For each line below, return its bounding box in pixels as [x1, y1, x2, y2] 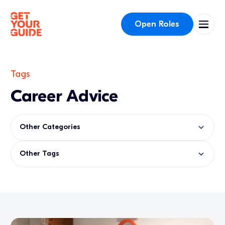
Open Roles [135, 19, 180, 29]
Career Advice [11, 86, 119, 106]
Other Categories [20, 123, 81, 132]
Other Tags [20, 149, 60, 158]
